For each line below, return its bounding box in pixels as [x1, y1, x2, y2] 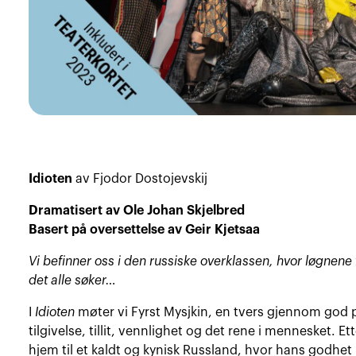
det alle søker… [29, 273, 117, 287]
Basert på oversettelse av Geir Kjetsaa [29, 222, 261, 236]
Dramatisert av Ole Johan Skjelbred [29, 203, 246, 217]
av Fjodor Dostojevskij [72, 172, 208, 185]
